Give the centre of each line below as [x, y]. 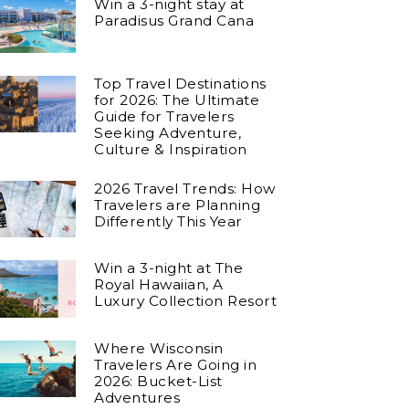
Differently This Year [168, 221]
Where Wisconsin [159, 348]
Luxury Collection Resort [186, 301]
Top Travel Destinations [180, 83]
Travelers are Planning [178, 204]
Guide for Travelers [164, 116]
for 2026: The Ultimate [177, 100]
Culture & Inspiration [171, 149]
